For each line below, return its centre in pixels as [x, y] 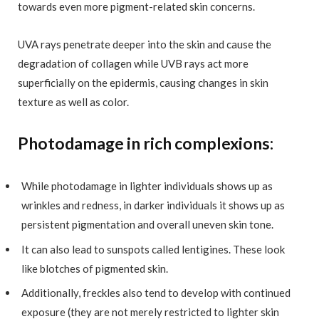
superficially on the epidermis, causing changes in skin [143, 82]
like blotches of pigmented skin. [96, 268]
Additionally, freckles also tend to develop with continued [156, 293]
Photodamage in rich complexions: [146, 143]
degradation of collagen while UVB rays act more [133, 63]
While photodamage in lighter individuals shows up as [147, 186]
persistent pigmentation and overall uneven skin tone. [147, 225]
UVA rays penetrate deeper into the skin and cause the [145, 44]
